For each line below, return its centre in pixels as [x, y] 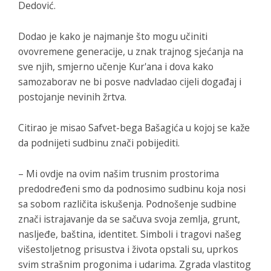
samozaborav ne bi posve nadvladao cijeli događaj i [130, 82]
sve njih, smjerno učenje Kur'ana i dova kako [116, 67]
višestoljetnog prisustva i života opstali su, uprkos [128, 250]
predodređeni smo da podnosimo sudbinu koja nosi [132, 189]
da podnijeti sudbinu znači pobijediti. [99, 143]
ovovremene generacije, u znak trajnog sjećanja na [131, 52]
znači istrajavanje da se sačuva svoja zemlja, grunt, [129, 219]
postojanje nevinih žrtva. [72, 97]
